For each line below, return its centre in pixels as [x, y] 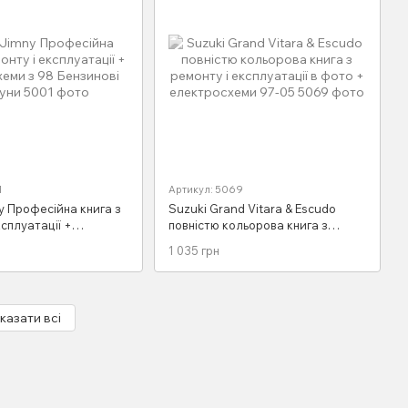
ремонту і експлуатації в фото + [260, 242]
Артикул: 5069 [205, 190]
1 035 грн [194, 250]
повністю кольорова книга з [248, 225]
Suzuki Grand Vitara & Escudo [252, 209]
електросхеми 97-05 [228, 258]
